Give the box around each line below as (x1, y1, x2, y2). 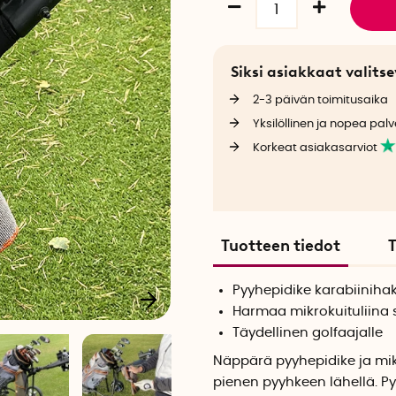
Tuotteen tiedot (220, 236, 340, 256)
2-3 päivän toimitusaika (252, 93, 388, 106)
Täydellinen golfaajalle (232, 326, 383, 340)
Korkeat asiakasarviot (252, 141, 380, 154)
